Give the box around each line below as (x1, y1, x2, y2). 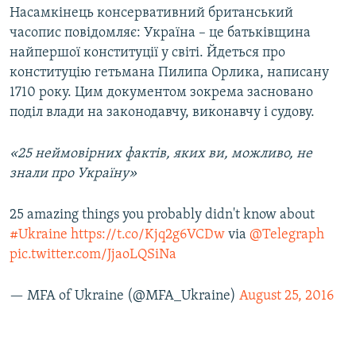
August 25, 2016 (239, 288, 334, 304)
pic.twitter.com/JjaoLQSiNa (10, 247, 176, 263)
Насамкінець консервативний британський (10, 6, 293, 21)
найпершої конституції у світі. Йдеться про (10, 45, 285, 61)
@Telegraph (250, 227, 324, 243)
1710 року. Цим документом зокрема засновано (10, 85, 313, 101)
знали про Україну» (10, 166, 137, 182)
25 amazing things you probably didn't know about (10, 207, 315, 223)
